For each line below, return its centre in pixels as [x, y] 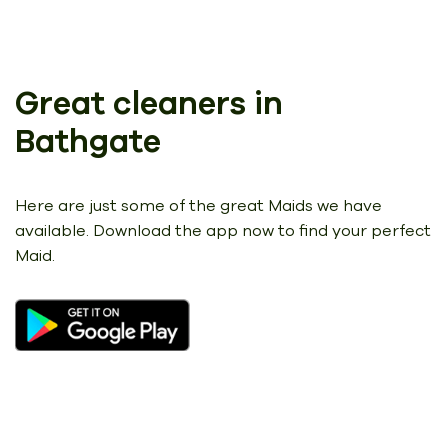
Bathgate [88, 141]
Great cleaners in [149, 103]
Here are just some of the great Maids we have [198, 205]
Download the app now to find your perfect [260, 230]
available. [52, 230]
